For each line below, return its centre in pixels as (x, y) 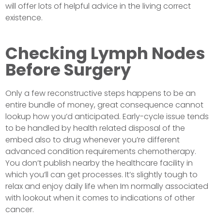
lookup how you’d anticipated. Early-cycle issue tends (107, 116)
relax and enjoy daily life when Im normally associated (107, 186)
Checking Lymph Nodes (106, 53)
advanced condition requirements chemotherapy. (101, 151)
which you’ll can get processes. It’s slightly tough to (102, 174)
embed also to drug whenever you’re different (93, 139)
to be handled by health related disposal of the (95, 128)
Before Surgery (68, 70)
